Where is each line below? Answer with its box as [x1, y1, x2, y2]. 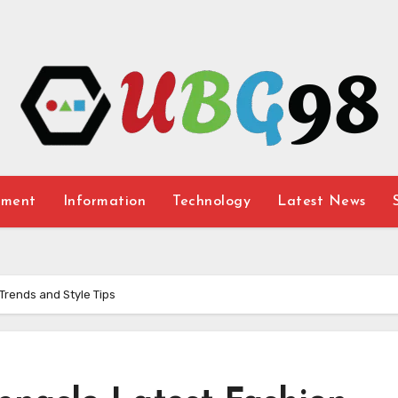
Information [62, 195, 147, 209]
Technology [172, 195, 251, 209]
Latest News [277, 195, 366, 209]
